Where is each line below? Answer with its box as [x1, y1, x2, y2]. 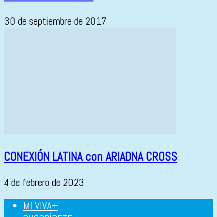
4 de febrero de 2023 [4, 176, 84, 189]
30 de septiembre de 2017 [4, 15, 107, 28]
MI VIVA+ [23, 199, 58, 213]
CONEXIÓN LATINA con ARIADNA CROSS [4, 149, 177, 164]
